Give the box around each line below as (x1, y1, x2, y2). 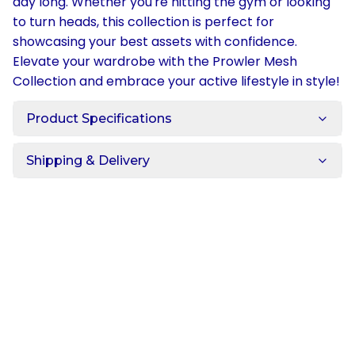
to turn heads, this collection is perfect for (13, 13, 274, 31)
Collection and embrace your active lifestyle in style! (13, 72, 340, 90)
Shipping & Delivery (26, 153, 150, 168)
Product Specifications (26, 111, 172, 126)
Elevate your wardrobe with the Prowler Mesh (13, 52, 297, 71)
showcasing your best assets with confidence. (13, 32, 297, 51)
